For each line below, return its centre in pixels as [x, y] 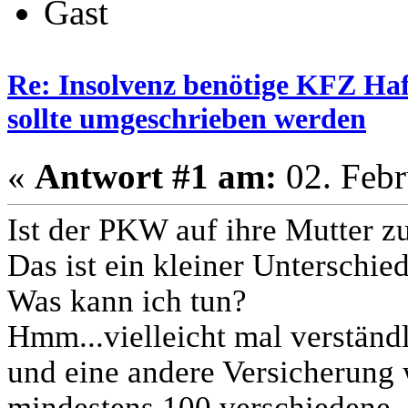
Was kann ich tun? [127, 300]
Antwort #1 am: [156, 176]
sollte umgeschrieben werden [187, 118]
